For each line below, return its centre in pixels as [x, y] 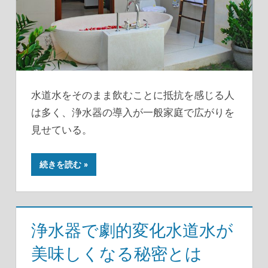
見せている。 [62, 129]
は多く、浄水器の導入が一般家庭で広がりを [133, 112]
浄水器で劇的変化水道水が [132, 231]
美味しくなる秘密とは [117, 254]
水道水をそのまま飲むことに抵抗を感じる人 [133, 95]
